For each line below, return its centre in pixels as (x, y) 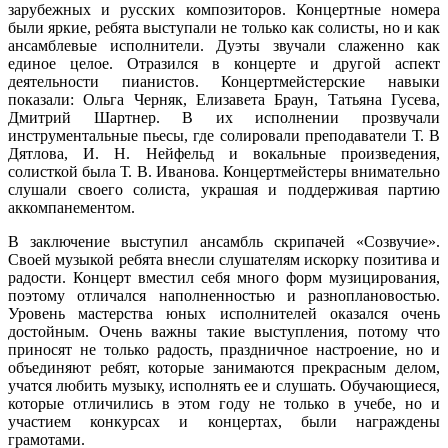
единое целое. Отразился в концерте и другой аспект (224, 63)
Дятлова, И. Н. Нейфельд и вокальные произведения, (224, 153)
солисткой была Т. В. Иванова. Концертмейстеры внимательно (224, 171)
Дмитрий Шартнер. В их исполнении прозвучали (224, 117)
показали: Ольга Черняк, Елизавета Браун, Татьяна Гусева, (224, 99)
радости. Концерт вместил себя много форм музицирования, (224, 277)
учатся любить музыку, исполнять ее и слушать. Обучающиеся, (224, 385)
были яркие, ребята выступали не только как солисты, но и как (224, 27)
